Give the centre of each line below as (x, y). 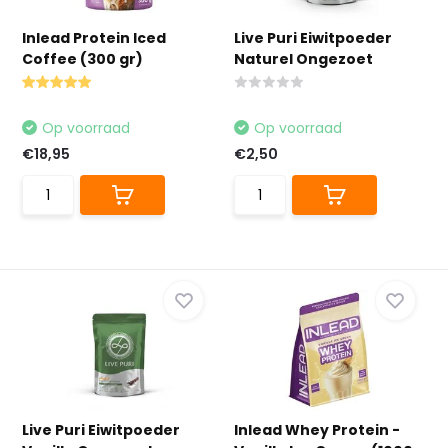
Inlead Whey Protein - (317, 430)
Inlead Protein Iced (94, 38)
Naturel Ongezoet (303, 59)
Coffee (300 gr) (83, 59)
